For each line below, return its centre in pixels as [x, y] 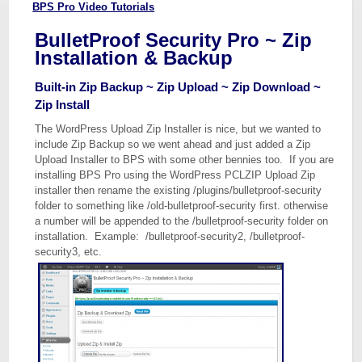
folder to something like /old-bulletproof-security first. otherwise [182, 206]
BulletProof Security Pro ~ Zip [174, 40]
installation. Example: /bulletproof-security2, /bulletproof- [170, 236]
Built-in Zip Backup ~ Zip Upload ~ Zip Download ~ [178, 87]
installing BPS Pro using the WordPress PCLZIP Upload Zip [175, 175]
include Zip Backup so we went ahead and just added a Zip [173, 144]
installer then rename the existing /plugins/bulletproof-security [179, 190]
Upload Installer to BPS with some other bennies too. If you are [185, 160]
